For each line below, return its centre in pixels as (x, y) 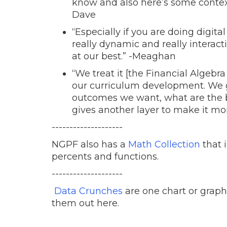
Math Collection (164, 145)
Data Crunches (88, 191)
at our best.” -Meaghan (124, 56)
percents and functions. (106, 157)
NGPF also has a (90, 145)
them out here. (87, 203)
